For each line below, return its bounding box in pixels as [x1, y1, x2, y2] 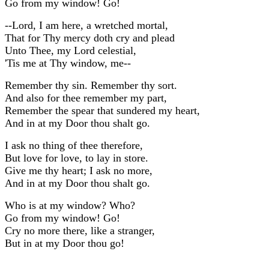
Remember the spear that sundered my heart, [5, 104, 200, 116]
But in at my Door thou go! [5, 237, 124, 249]
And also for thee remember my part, [5, 91, 167, 104]
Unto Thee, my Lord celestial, [5, 44, 136, 56]
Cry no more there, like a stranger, [5, 224, 155, 237]
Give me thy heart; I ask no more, [5, 164, 153, 177]
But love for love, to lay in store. [5, 151, 148, 164]
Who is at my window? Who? [5, 199, 135, 211]
